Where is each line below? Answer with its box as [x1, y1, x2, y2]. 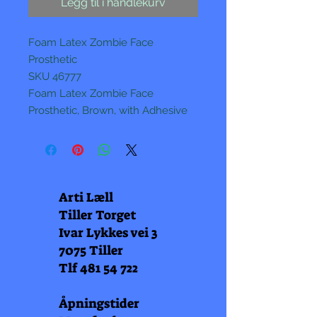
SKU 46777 [28, 70, 81, 83]
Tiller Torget [59, 207, 136, 224]
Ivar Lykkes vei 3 [59, 224, 158, 241]
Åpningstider [59, 295, 139, 312]
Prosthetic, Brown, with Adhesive [28, 104, 188, 117]
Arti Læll [59, 189, 113, 206]
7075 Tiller [59, 242, 123, 259]
